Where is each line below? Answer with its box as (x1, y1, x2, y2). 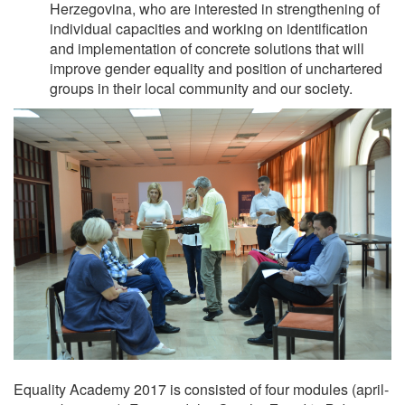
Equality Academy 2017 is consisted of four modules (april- (14, 379, 389, 400)
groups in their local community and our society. (50, 77, 353, 99)
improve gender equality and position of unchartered (50, 57, 382, 79)
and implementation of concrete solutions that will (50, 37, 364, 59)
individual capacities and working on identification (50, 17, 368, 39)
